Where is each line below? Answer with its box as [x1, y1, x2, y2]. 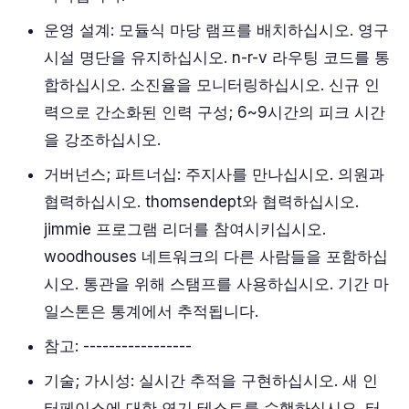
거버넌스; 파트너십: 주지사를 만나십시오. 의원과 [44, 165, 384, 184]
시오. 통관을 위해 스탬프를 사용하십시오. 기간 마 [44, 275, 389, 293]
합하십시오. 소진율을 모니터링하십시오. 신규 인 [44, 76, 380, 94]
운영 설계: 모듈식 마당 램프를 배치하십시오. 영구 [44, 21, 389, 39]
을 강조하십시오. [44, 131, 161, 149]
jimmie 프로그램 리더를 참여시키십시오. [44, 220, 326, 238]
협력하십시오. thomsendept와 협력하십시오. [44, 193, 359, 211]
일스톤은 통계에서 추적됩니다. [44, 302, 258, 320]
